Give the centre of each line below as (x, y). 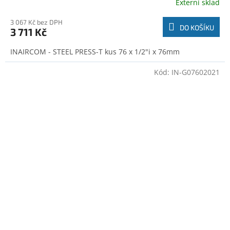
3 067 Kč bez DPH (36, 22)
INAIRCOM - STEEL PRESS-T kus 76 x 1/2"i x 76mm (95, 52)
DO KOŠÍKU (197, 28)
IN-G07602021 (196, 72)
